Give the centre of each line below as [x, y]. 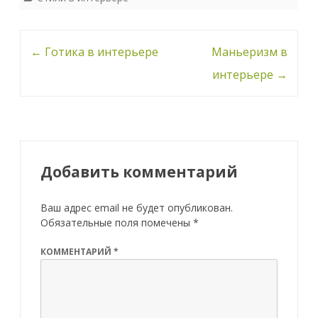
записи [41, 86]
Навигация [53, 41]
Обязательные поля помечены [117, 222]
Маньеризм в [250, 51]
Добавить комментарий [139, 171]
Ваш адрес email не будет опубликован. [137, 207]
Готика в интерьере [100, 51]
